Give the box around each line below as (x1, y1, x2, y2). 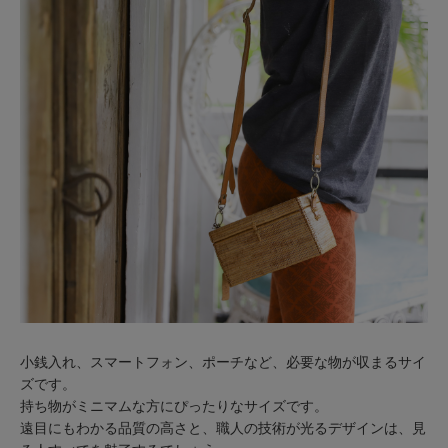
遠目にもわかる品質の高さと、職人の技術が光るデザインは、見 (19, 420, 426, 437)
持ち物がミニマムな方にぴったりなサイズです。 (19, 398, 328, 415)
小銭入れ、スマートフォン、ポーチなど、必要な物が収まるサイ (19, 354, 426, 371)
